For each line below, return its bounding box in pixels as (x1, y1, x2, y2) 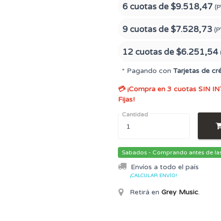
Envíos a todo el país (131, 163, 199, 171)
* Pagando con (122, 67, 173, 75)
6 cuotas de (122, 1, 171, 12)
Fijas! (118, 95, 135, 104)
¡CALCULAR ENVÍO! (130, 173, 177, 179)
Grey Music (161, 187, 198, 196)
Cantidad (122, 111, 148, 118)
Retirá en (128, 187, 161, 196)
